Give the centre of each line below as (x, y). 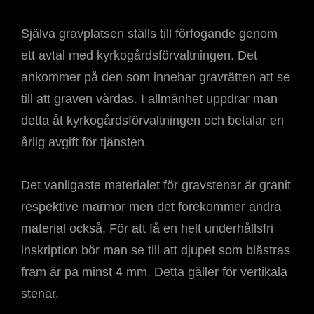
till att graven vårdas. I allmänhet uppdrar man (149, 99)
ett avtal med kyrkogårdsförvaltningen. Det (139, 55)
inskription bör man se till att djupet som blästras (156, 250)
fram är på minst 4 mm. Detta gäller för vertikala (154, 272)
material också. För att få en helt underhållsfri (147, 228)
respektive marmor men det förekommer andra (151, 207)
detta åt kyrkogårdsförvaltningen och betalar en (152, 121)
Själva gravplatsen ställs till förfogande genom (149, 34)
